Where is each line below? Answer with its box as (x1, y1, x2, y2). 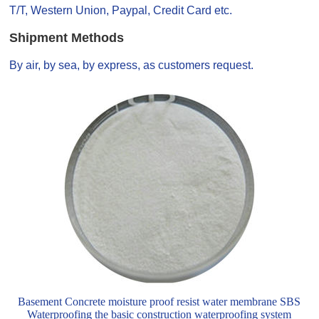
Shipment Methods (9, 30, 125, 45)
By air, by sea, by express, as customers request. (9, 58, 254, 71)
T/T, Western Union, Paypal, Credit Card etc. (9, 4, 233, 16)
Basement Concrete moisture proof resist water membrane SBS (18, 295, 301, 308)
